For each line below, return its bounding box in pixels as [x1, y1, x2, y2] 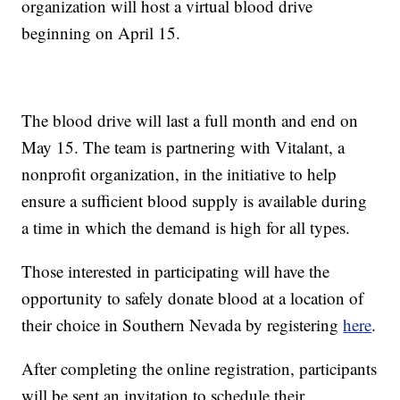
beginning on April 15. [21, 21, 181, 45]
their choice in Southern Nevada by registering [21, 313, 344, 337]
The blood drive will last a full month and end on [21, 109, 359, 132]
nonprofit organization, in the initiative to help [21, 162, 337, 186]
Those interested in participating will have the [21, 260, 330, 283]
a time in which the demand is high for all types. [21, 216, 351, 239]
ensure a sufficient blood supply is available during [21, 189, 368, 212]
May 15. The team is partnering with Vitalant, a [21, 136, 346, 159]
